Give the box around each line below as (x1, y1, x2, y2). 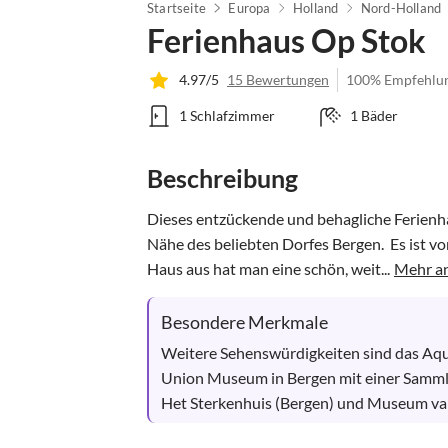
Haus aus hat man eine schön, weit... (147, 258, 390, 278)
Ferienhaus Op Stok (147, 20, 426, 60)
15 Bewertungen (227, 70, 329, 88)
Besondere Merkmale (161, 310, 328, 333)
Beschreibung (147, 162, 298, 193)
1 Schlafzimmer (179, 106, 275, 124)
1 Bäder (349, 106, 398, 124)
